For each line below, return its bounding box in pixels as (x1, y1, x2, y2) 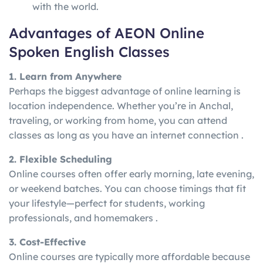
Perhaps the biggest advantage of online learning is (9, 85, 241, 97)
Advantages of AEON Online (9, 23, 204, 42)
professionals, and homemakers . (9, 212, 158, 224)
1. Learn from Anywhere (9, 70, 122, 83)
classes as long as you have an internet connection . (9, 129, 244, 141)
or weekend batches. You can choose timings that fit (9, 183, 246, 195)
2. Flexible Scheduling (9, 153, 112, 166)
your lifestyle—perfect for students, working (9, 197, 205, 210)
